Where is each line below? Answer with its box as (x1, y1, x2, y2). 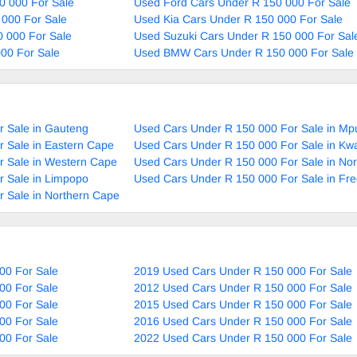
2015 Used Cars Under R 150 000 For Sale (134, 297, 352, 311)
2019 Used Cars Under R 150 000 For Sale (134, 264, 352, 277)
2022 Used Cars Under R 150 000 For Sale (134, 331, 352, 344)
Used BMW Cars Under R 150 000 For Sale (134, 45, 354, 59)
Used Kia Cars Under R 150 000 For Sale (134, 12, 343, 25)
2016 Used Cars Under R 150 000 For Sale (134, 314, 352, 328)
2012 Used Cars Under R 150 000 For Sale (134, 280, 352, 294)
